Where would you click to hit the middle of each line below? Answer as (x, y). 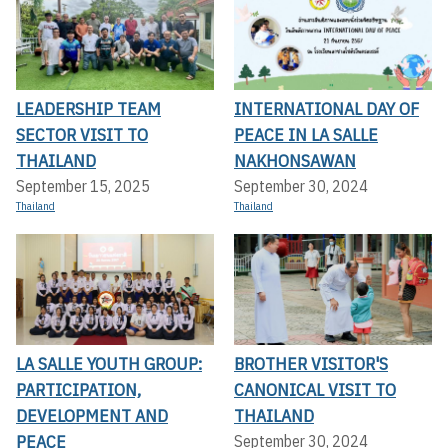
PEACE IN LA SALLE (306, 134)
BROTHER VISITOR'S (311, 364)
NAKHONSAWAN (295, 160)
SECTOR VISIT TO (82, 134)
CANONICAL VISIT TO (315, 390)
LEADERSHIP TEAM (88, 108)
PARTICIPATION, (78, 390)
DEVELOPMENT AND (92, 416)
